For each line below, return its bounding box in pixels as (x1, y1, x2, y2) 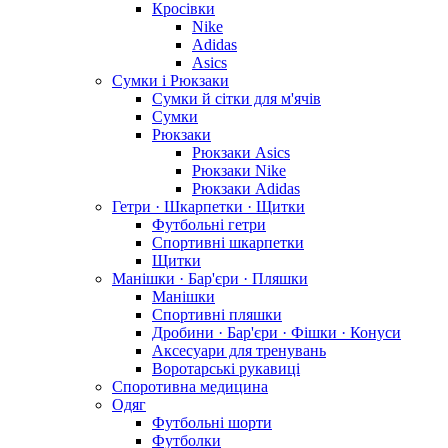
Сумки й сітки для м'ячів (152, 89, 321, 107)
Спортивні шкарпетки (152, 233, 304, 251)
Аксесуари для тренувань (152, 341, 326, 359)
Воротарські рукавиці (152, 359, 300, 377)
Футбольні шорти (152, 413, 272, 431)
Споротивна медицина (112, 377, 268, 395)
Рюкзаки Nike (192, 161, 286, 179)
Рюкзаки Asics (192, 143, 290, 161)
